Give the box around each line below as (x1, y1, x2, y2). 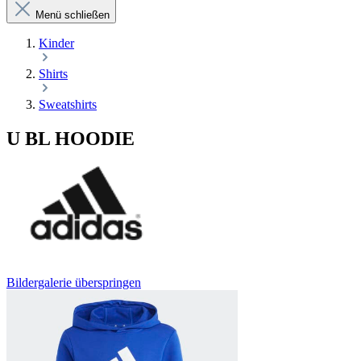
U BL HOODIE (6, 127, 135, 149)
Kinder (39, 36, 74, 50)
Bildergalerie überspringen (6, 276, 141, 290)
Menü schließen (35, 9, 110, 21)
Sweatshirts (39, 98, 97, 111)
